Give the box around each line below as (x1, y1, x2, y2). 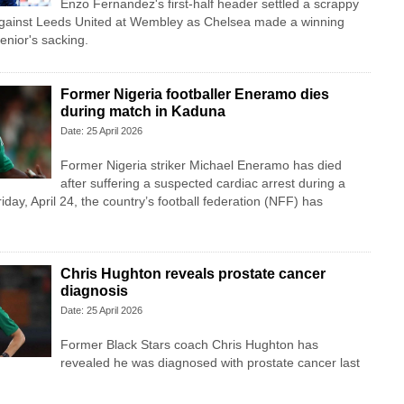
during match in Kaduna (60, 104, 225, 120)
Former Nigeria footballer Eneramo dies (60, 87, 329, 103)
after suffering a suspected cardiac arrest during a (60, 176, 345, 191)
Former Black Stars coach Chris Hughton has (60, 337, 318, 353)
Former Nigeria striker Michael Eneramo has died (60, 158, 342, 173)
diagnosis (60, 283, 128, 299)
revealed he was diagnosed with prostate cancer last (60, 355, 360, 371)
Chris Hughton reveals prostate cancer (60, 266, 326, 282)
